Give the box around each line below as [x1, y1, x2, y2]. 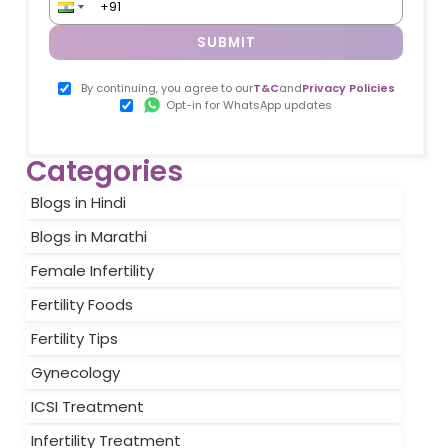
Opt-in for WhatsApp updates [166, 97, 332, 113]
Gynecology [31, 362, 120, 383]
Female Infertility [31, 260, 154, 281]
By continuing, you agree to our [80, 80, 253, 96]
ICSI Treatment [31, 396, 144, 417]
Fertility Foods [31, 294, 133, 315]
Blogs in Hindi [31, 192, 126, 213]
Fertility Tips [31, 328, 118, 349]
